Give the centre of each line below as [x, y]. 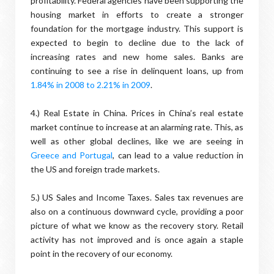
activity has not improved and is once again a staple [137, 239]
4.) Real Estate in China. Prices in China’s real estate [137, 113]
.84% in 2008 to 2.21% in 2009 [93, 85]
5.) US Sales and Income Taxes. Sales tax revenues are [137, 197]
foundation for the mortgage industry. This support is [137, 28]
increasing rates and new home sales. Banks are [137, 57]
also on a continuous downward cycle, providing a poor [137, 211]
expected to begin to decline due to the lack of [137, 43]
